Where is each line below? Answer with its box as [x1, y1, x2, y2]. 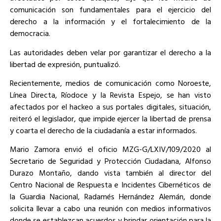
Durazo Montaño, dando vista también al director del [10, 167, 211, 179]
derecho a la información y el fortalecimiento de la [10, 15, 211, 28]
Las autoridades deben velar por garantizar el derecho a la [10, 46, 211, 58]
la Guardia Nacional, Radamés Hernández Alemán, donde [10, 190, 211, 203]
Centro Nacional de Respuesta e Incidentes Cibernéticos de [10, 179, 211, 191]
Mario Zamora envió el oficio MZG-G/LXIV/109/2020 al [10, 143, 211, 155]
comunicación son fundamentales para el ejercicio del [10, 3, 211, 16]
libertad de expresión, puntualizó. [10, 58, 120, 70]
